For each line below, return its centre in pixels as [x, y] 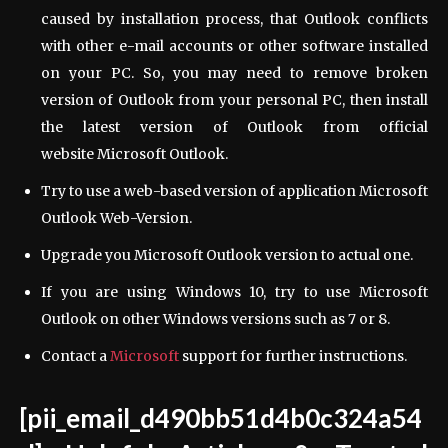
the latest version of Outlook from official [234, 126]
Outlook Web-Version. [116, 217]
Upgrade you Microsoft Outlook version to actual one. [227, 254]
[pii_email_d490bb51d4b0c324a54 [221, 417]
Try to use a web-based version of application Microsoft [234, 190]
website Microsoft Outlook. [134, 153]
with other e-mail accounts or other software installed [234, 45]
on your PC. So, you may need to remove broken [234, 72]
